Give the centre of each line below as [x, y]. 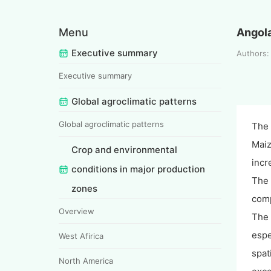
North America [86, 260]
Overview [77, 211]
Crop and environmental [124, 149]
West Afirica [81, 236]
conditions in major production [138, 169]
